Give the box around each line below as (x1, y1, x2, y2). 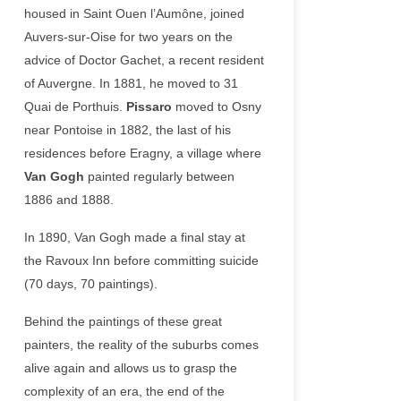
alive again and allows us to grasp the (24, 361, 237, 375)
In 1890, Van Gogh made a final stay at (24, 230, 245, 244)
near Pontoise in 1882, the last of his (24, 123, 231, 137)
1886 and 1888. (24, 192, 114, 207)
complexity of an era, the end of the (24, 384, 225, 398)
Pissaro (126, 99, 172, 114)
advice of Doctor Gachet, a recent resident (24, 53, 264, 67)
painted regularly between (84, 169, 235, 183)
